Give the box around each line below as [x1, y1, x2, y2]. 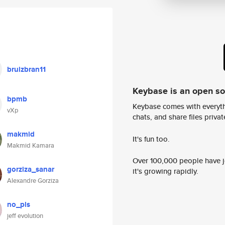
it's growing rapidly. [133, 166, 198, 177]
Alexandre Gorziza [7, 176, 59, 185]
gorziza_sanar [7, 164, 54, 175]
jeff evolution [7, 211, 43, 220]
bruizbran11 [7, 64, 46, 75]
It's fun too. [133, 133, 170, 144]
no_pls [7, 199, 30, 210]
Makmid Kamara [7, 141, 54, 150]
